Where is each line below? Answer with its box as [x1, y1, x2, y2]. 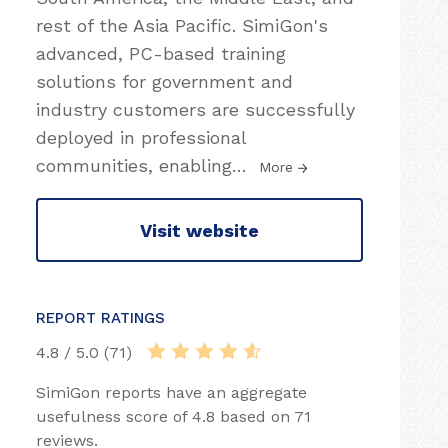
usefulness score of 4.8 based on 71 [36, 407, 311, 426]
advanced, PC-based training [36, 43, 286, 64]
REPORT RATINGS [36, 309, 165, 327]
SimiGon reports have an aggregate [36, 383, 307, 402]
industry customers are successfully [36, 99, 355, 120]
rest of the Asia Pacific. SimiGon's [36, 15, 328, 36]
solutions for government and [36, 71, 293, 92]
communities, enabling [36, 155, 232, 176]
